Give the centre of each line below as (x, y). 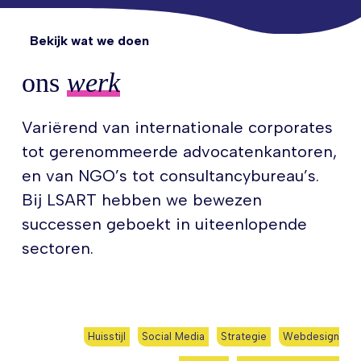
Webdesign (311, 336)
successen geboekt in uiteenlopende (165, 224)
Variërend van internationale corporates (178, 127)
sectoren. (58, 248)
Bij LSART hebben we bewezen (142, 200)
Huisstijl (106, 336)
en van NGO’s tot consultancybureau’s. (171, 176)
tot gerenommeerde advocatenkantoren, (180, 151)
